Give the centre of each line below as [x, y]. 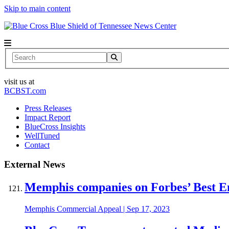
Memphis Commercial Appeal [73, 209]
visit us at [19, 81]
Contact [37, 145]
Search [23, 56]
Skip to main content [37, 8]
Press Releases [48, 108]
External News [35, 165]
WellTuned [42, 135]
